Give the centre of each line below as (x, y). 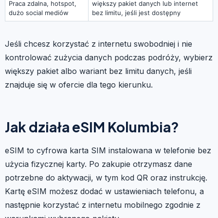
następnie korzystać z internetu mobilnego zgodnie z (103, 205)
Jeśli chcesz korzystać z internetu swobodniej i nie (99, 44)
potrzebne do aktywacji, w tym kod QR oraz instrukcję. (106, 177)
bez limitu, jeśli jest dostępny (136, 12)
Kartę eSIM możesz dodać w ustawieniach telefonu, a (104, 191)
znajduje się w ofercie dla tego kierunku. (79, 84)
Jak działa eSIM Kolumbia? (92, 127)
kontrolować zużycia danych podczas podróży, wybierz (109, 57)
